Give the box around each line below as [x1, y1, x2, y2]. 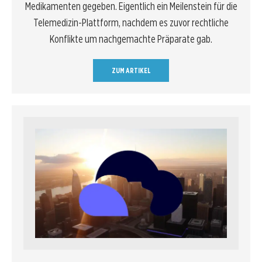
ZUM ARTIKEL [111, 65, 151, 75]
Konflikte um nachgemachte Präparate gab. [50, 32, 212, 45]
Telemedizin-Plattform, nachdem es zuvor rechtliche [33, 16, 229, 29]
